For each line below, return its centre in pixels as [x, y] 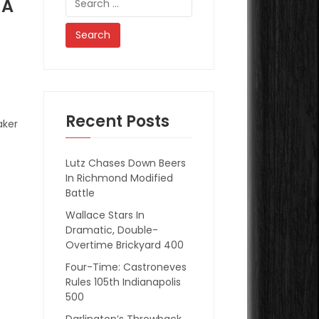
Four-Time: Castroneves [126, 267]
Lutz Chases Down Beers [126, 163]
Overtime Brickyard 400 [125, 245]
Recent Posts [118, 121]
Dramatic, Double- [112, 230]
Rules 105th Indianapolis [124, 282]
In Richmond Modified [120, 178]
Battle [80, 193]
